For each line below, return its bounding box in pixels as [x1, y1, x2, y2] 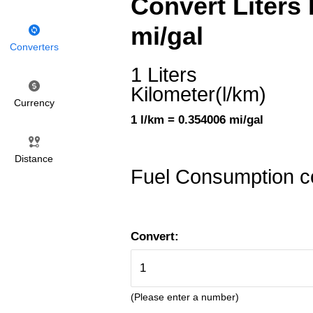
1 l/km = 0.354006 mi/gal [131, 113, 263, 127]
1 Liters [131, 64, 197, 87]
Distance [15, 153, 53, 164]
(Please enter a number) [131, 291, 239, 303]
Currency [13, 97, 54, 108]
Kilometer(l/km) [131, 83, 266, 106]
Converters [9, 41, 59, 52]
